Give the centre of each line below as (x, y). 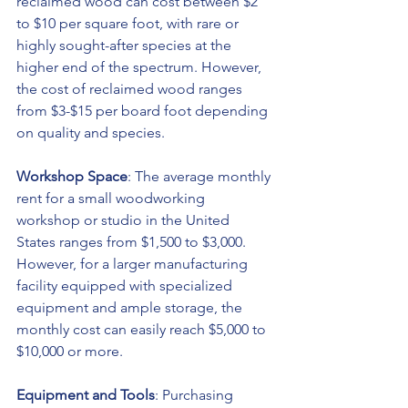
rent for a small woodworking (112, 199)
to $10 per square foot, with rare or (129, 24)
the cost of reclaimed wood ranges (131, 89)
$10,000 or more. (70, 352)
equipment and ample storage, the (131, 308)
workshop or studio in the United (125, 220)
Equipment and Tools (86, 395)
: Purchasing (196, 395)
